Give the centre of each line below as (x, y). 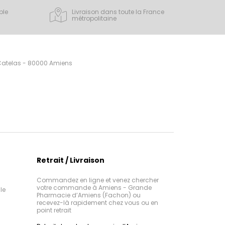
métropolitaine (94, 18)
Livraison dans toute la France (118, 12)
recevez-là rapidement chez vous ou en (97, 202)
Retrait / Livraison (71, 160)
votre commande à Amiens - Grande (94, 187)
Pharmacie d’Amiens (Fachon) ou (89, 195)
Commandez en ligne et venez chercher (98, 180)
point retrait (54, 210)
